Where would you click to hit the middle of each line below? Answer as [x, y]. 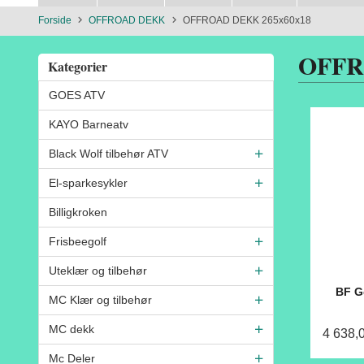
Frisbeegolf [78, 241]
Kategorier [78, 67]
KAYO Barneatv [89, 124]
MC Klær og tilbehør [100, 299]
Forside [55, 20]
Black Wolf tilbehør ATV [108, 153]
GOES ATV [77, 95]
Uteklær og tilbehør [98, 270]
